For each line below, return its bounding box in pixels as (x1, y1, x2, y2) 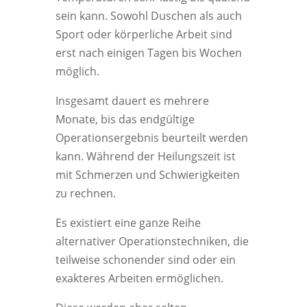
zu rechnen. (55, 186, 116, 201)
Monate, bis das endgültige (55, 112, 195, 127)
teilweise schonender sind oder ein (55, 252, 236, 267)
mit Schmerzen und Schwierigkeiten (55, 167, 240, 182)
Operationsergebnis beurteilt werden (55, 130, 248, 145)
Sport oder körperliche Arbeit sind (55, 27, 232, 42)
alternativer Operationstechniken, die (55, 234, 249, 249)
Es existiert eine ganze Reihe (55, 215, 201, 230)
